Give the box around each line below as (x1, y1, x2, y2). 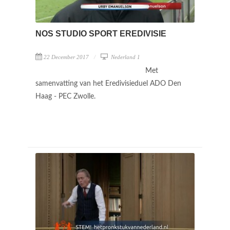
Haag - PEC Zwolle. (35, 93, 98, 101)
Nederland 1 (109, 54, 140, 61)
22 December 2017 (44, 54, 89, 61)
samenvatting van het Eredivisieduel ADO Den (35, 80, 181, 88)
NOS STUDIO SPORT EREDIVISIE (35, 29, 166, 39)
